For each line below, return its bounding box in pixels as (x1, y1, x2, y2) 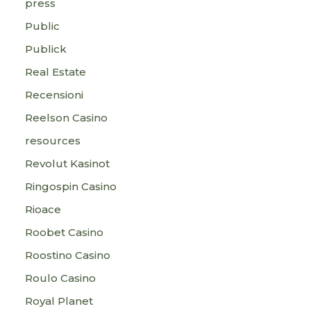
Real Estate (25, 65, 86, 78)
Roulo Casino (25, 271, 96, 285)
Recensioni (25, 88, 83, 101)
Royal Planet (25, 294, 93, 308)
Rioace (25, 203, 61, 216)
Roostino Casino (25, 249, 110, 262)
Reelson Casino (25, 111, 108, 124)
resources (25, 134, 81, 147)
